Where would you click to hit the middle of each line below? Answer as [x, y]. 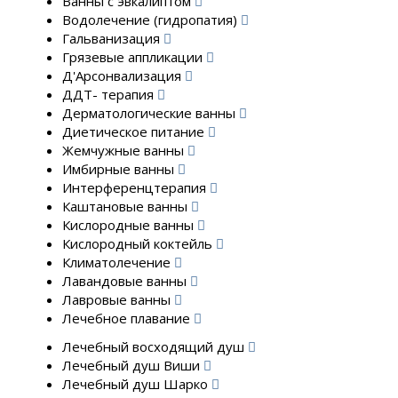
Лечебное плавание [128, 318]
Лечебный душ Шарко [137, 383]
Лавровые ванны [118, 299]
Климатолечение [118, 262]
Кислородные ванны [130, 225]
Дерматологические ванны [151, 113]
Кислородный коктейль [139, 243]
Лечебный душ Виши [133, 365]
